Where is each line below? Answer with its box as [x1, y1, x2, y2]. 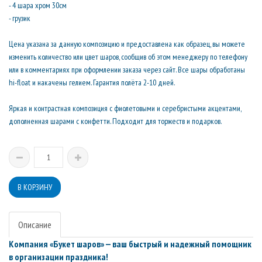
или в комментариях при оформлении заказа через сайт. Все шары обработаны [9, 64, 245, 75]
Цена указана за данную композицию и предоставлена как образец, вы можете [9, 39, 245, 49]
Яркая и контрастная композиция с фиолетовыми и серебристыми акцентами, [9, 103, 242, 113]
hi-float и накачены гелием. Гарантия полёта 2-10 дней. [9, 77, 175, 88]
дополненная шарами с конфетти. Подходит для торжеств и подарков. [9, 116, 222, 126]
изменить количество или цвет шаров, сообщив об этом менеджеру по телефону [9, 51, 247, 62]
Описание [18, 219, 51, 230]
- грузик [9, 13, 30, 23]
